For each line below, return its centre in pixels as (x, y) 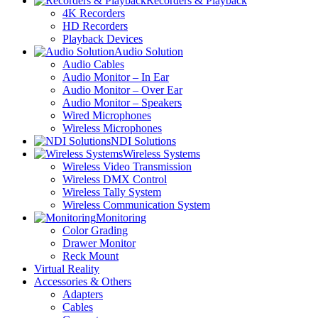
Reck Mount (91, 256)
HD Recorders (95, 26)
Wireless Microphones (112, 128)
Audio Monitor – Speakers (122, 103)
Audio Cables (93, 65)
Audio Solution (149, 52)
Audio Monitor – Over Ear (122, 90)
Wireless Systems (161, 154)
